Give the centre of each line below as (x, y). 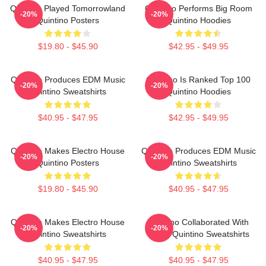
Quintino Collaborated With (198, 222)
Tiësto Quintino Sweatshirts (198, 234)
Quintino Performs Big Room (198, 8)
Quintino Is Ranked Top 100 (198, 79)
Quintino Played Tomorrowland (68, 8)
